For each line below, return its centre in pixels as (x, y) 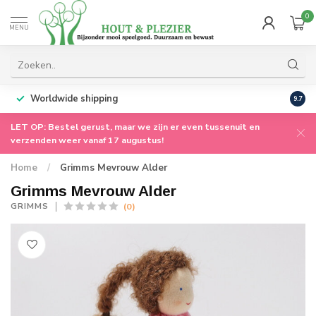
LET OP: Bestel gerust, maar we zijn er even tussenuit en (135, 127)
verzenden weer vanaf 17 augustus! (87, 140)
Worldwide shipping (74, 99)
